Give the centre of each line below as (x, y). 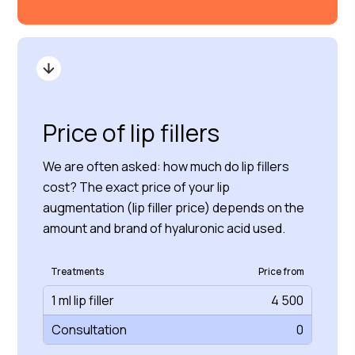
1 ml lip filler (83, 300)
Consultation (89, 330)
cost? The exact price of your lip (137, 187)
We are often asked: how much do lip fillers (166, 166)
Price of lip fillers (132, 133)
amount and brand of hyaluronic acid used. (164, 228)
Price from (281, 271)
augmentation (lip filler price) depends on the (174, 208)
